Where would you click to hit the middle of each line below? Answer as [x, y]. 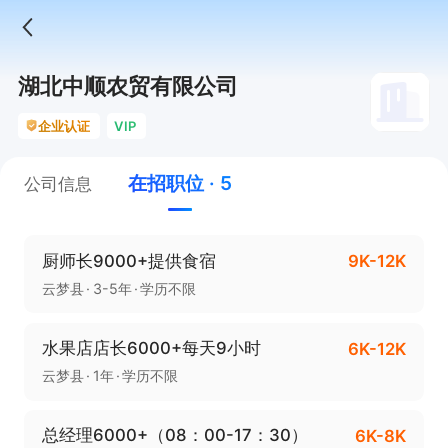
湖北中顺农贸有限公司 [127, 85]
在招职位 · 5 [180, 183]
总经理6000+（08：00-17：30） [174, 435]
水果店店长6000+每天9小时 [151, 348]
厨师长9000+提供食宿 [128, 260]
